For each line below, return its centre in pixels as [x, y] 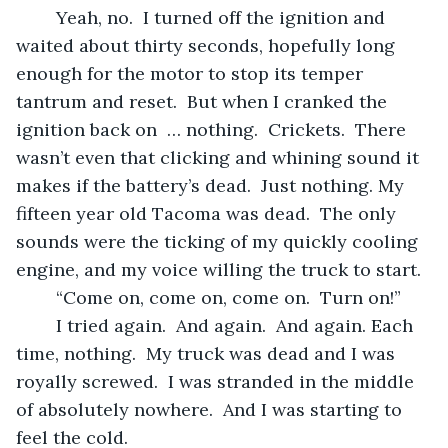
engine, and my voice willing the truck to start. [223, 269]
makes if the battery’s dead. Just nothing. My [212, 185]
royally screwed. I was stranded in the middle [217, 381]
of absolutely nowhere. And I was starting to [211, 409]
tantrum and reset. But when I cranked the [204, 101]
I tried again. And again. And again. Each [46, 325]
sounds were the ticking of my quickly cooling [219, 241]
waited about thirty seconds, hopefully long [208, 45]
